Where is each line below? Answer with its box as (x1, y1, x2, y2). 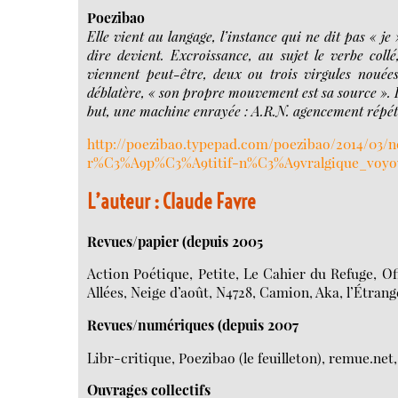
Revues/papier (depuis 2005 (87, 231, 264, 251)
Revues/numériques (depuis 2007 (87, 314, 299, 334)
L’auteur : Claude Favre (87, 188, 257, 215)
